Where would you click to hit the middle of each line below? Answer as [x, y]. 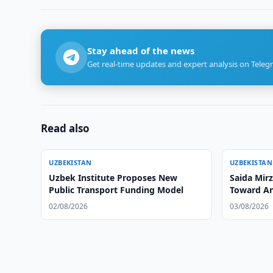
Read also [66, 128]
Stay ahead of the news [141, 51]
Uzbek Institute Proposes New [113, 178]
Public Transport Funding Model [116, 190]
